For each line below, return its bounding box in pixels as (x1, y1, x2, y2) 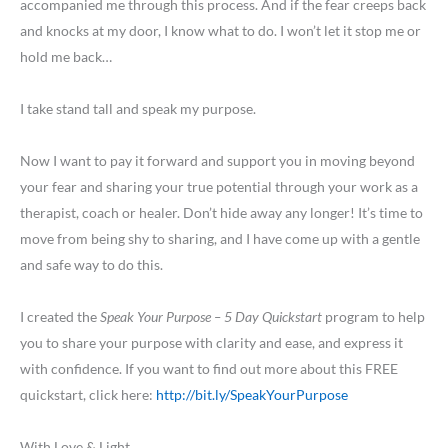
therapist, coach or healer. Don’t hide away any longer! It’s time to (20, 204, 423, 222)
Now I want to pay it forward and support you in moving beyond (20, 152, 415, 170)
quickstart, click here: (20, 386, 156, 404)
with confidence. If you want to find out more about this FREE (20, 360, 398, 378)
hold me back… (20, 48, 112, 66)
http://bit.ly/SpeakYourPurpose (156, 386, 348, 404)
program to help (322, 308, 425, 326)
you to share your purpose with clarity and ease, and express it (20, 334, 403, 352)
